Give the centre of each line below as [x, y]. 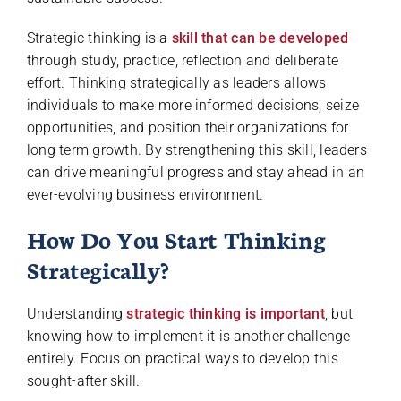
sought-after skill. [83, 380]
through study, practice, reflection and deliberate [182, 60]
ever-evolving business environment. [145, 194]
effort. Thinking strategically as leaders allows [176, 82]
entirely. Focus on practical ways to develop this [182, 358]
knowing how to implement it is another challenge [188, 336]
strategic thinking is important [226, 313]
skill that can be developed [260, 38]
